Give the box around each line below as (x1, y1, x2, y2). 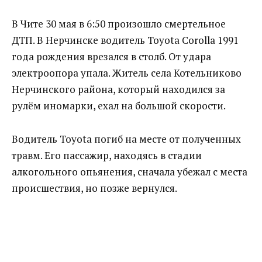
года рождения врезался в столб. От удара (12, 49, 211, 63)
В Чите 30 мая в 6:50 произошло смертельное (12, 16, 226, 30)
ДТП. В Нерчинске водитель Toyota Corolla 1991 (12, 33, 239, 47)
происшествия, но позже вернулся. (12, 181, 177, 195)
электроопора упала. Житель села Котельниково (12, 65, 242, 80)
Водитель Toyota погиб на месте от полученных (12, 132, 241, 146)
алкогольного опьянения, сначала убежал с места (12, 164, 247, 178)
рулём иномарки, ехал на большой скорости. (12, 98, 226, 112)
